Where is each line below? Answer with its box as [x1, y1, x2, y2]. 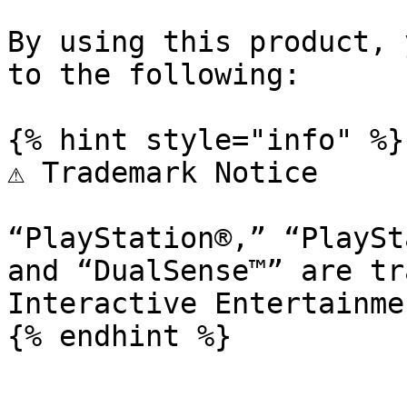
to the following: [7, 58, 301, 91]
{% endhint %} [7, 320, 232, 352]
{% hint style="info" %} [7, 124, 404, 156]
